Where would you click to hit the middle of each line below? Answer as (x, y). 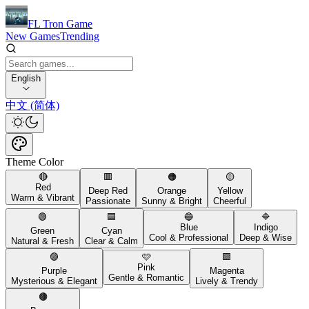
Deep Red (108, 191)
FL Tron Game (60, 24)
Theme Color (34, 162)
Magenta (227, 271)
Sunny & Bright (172, 201)
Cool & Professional (189, 238)
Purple (54, 271)
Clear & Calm (111, 241)
